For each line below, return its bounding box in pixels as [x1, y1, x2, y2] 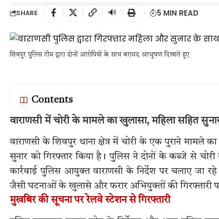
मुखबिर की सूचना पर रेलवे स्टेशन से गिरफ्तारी [10, 196, 170, 206]
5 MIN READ [157, 7, 198, 18]
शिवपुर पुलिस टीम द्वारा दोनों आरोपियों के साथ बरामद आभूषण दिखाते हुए [10, 51, 189, 58]
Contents [31, 95, 73, 105]
